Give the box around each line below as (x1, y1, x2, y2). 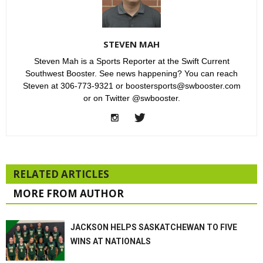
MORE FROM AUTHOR (13, 187, 124, 201)
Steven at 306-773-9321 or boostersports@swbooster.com (22, 81, 241, 91)
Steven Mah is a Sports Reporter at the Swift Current (33, 56, 230, 66)
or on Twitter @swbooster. (83, 93, 180, 103)
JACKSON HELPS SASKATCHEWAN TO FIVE (70, 222, 237, 232)
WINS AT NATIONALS (70, 237, 151, 247)
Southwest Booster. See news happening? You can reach (25, 69, 238, 79)
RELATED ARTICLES (13, 167, 109, 181)
